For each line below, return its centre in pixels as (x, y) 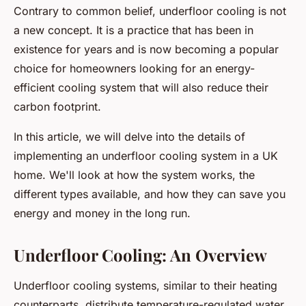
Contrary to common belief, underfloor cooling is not (150, 11)
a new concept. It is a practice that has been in (134, 30)
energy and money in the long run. (102, 213)
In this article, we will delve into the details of (129, 137)
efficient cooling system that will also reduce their (141, 88)
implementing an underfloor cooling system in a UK (146, 156)
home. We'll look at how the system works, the (134, 175)
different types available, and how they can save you (150, 194)
